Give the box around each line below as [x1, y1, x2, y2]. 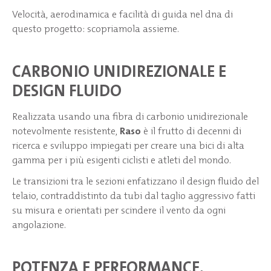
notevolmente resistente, [12, 124, 120, 137]
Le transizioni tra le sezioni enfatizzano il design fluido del [12, 175, 259, 188]
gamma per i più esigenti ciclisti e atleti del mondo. [12, 153, 233, 166]
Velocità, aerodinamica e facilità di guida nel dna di [12, 8, 233, 21]
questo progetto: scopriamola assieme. [12, 22, 179, 36]
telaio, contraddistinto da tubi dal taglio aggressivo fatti [12, 189, 255, 203]
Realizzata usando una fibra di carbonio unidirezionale [12, 109, 248, 123]
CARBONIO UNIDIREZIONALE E [12, 60, 226, 82]
